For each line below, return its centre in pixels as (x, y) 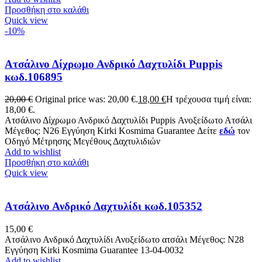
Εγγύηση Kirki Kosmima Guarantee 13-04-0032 (94, 250)
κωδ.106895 (34, 77)
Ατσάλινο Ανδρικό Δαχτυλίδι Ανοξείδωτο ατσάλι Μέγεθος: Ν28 (124, 239)
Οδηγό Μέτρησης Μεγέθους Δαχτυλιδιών (82, 142)
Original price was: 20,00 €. (87, 99)
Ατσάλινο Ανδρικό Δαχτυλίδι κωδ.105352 (104, 206)
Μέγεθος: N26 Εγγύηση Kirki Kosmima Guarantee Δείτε (112, 131)
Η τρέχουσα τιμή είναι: (209, 99)
